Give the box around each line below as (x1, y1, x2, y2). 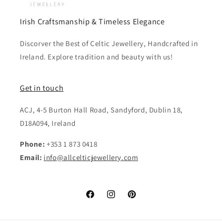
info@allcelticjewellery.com (44, 152, 138, 162)
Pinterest (126, 195, 156, 204)
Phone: (20, 139, 45, 149)
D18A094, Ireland (20, 118, 76, 128)
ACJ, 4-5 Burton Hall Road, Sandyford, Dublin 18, (20, 105, 183, 114)
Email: (20, 152, 42, 162)
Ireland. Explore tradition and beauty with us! (20, 52, 173, 61)
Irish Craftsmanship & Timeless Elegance (20, 16, 165, 27)
